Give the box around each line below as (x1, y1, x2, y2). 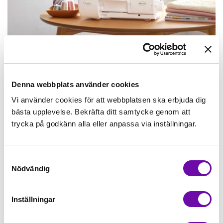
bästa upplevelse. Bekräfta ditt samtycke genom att (11, 108, 190, 116)
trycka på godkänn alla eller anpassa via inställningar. (11, 119, 197, 128)
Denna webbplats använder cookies (11, 80, 139, 89)
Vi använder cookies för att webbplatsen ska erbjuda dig (11, 96, 206, 104)
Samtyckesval (3, 154, 51, 162)
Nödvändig (11, 164, 50, 173)
